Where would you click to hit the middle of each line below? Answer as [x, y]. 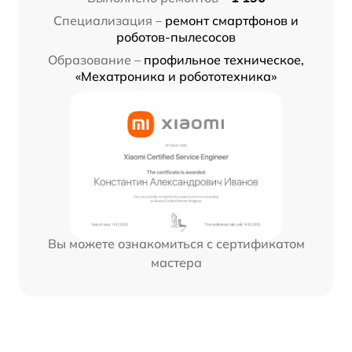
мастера [176, 263]
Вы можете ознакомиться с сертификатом [176, 244]
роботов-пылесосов [176, 37]
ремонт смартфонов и [232, 21]
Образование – [94, 60]
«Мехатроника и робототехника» [176, 77]
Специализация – [108, 21]
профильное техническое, [224, 60]
